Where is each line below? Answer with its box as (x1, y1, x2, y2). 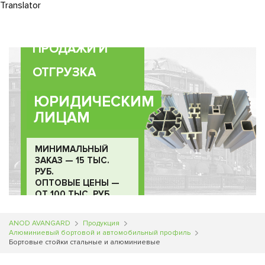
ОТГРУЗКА (33, 64, 96, 80)
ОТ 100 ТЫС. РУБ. (35, 188, 112, 199)
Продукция (83, 219, 119, 228)
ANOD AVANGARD (9, 219, 70, 228)
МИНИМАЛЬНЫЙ (35, 143, 108, 154)
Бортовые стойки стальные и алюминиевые (9, 238, 160, 247)
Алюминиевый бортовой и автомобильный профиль (9, 228, 190, 237)
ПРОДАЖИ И (33, 41, 108, 56)
